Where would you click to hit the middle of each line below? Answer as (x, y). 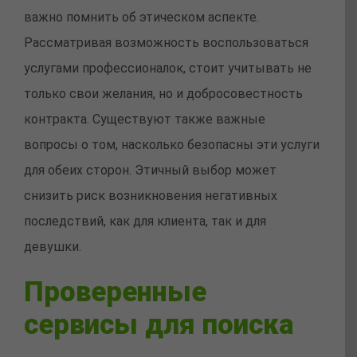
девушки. (53, 247)
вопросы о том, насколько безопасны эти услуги (172, 145)
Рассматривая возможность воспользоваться (166, 43)
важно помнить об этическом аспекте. (141, 18)
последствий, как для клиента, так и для (145, 222)
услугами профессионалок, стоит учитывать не (168, 69)
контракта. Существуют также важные (145, 120)
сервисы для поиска (159, 325)
